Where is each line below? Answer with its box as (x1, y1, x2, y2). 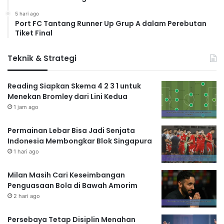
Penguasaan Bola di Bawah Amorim (7, 180, 137, 191)
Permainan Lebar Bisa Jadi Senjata (7, 125, 135, 136)
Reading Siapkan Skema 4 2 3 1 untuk (7, 81, 141, 91)
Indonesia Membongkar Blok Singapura (7, 136, 152, 146)
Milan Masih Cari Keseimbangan (7, 170, 125, 180)
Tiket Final (15, 28, 52, 38)
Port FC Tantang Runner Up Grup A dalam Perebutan (15, 18, 206, 29)
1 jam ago (13, 103, 38, 111)
